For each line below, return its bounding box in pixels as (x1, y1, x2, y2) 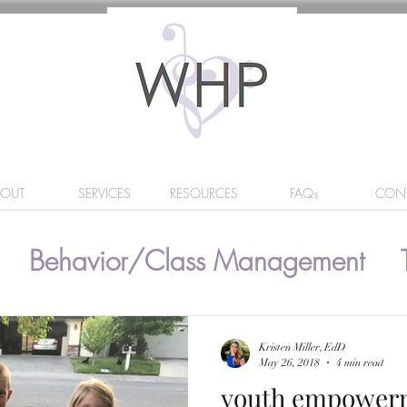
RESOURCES (170, 184, 238, 202)
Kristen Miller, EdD (259, 341, 346, 353)
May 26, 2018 (259, 355, 320, 369)
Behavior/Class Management (29, 242, 364, 279)
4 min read (336, 355, 383, 369)
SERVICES (77, 184, 131, 202)
